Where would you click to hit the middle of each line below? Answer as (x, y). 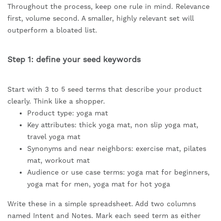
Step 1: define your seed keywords (74, 60)
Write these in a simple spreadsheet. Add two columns (102, 204)
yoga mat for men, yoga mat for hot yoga (99, 184)
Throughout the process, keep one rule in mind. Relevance (109, 7)
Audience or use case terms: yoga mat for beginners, (118, 172)
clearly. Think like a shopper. (56, 101)
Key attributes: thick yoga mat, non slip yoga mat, (113, 125)
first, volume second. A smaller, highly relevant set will (101, 18)
